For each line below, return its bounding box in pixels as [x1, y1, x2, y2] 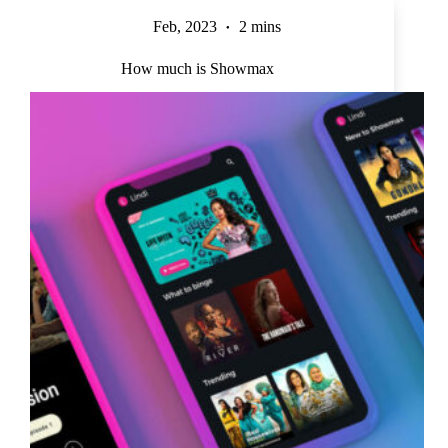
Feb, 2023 [153, 17, 218, 35]
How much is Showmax [120, 59, 274, 77]
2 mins [239, 17, 282, 35]
